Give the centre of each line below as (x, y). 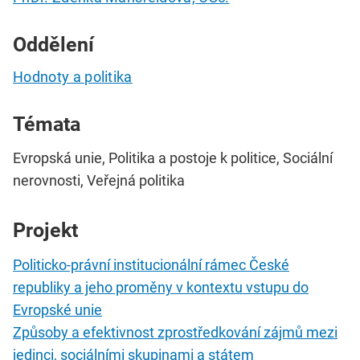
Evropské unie (57, 310)
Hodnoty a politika (73, 76)
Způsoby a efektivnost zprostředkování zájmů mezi (175, 333)
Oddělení (53, 45)
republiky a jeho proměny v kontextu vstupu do (161, 288)
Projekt (45, 231)
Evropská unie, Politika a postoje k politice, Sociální (173, 158)
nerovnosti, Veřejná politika (99, 181)
